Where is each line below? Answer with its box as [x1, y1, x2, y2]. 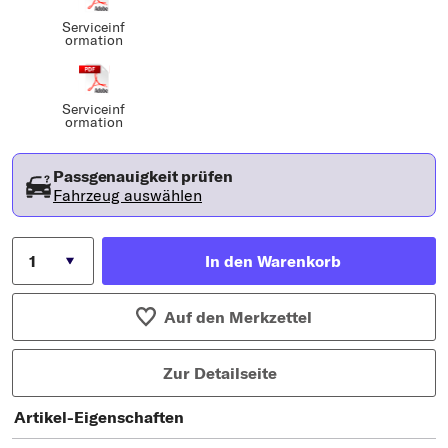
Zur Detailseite [163, 362, 277, 383]
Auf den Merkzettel [164, 306, 313, 327]
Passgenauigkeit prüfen [53, 165, 233, 186]
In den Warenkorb [205, 250, 341, 271]
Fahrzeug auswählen [53, 184, 202, 205]
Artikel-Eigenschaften [14, 406, 184, 427]
